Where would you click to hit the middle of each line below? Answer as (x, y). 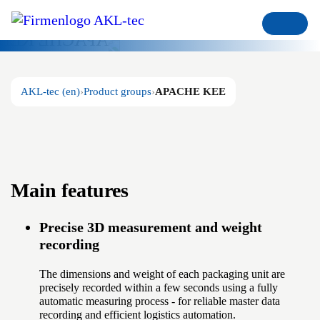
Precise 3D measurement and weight (151, 227)
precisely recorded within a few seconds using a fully (159, 288)
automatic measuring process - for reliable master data (160, 301)
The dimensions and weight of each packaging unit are (162, 274)
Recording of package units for (142, 61)
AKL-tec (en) (50, 91)
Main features (70, 191)
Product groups (117, 91)
